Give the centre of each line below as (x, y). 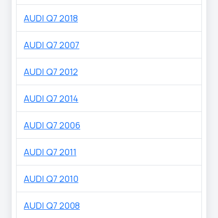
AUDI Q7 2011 (50, 152)
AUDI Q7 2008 (52, 206)
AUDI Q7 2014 (51, 99)
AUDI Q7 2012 (51, 72)
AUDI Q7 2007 (52, 45)
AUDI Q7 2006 (52, 125)
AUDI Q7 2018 (51, 18)
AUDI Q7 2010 (51, 179)
